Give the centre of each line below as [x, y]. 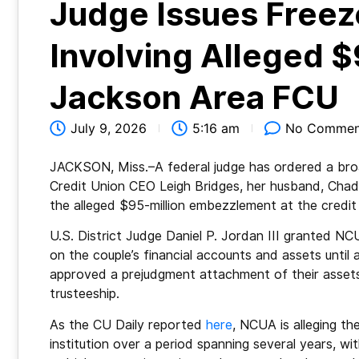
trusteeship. [87, 294]
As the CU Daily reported [128, 325]
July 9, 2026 [109, 128]
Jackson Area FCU [194, 97]
